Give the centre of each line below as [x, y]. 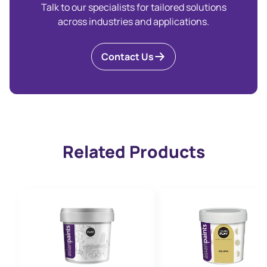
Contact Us [128, 57]
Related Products [133, 151]
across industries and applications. [133, 21]
